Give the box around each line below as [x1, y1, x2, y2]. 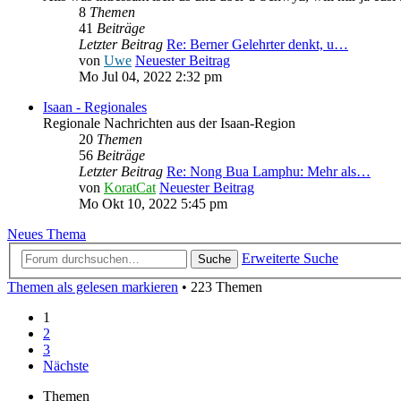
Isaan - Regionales [43, 99, 147, 115]
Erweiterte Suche [242, 250, 338, 266]
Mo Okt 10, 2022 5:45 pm [79, 196, 227, 212]
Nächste [43, 357, 89, 373]
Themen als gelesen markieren [7, 278, 178, 294]
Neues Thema [7, 226, 86, 243]
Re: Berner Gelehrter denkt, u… [166, 37, 348, 53]
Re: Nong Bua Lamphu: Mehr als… [166, 164, 371, 180]
